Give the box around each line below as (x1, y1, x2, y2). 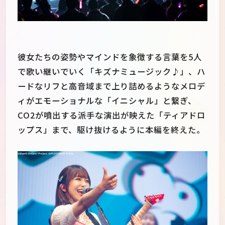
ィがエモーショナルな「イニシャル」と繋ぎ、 (18, 94, 196, 107)
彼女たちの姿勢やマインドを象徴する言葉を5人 (18, 51, 202, 63)
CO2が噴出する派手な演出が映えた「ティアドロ (18, 109, 205, 122)
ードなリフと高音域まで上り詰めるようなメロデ (18, 80, 205, 92)
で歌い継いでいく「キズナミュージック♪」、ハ (18, 65, 205, 78)
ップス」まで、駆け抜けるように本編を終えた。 (18, 124, 205, 136)
